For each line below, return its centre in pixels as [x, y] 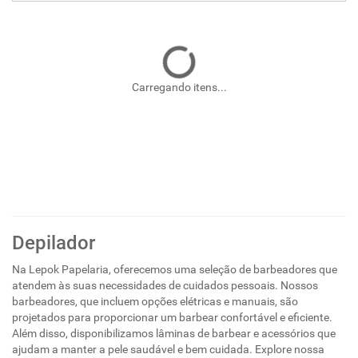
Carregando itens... [179, 87]
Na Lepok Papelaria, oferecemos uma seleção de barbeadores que [175, 269]
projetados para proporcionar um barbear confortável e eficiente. [172, 317]
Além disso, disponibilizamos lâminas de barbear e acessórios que [174, 333]
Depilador [54, 243]
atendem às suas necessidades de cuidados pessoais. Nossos [165, 285]
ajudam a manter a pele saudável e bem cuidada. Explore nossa [168, 349]
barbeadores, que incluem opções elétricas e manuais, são [155, 301]
